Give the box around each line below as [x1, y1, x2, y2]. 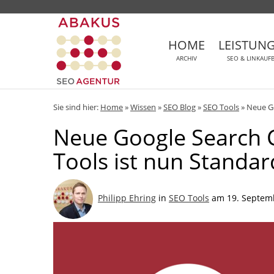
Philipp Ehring [98, 192, 156, 204]
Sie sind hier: [53, 102, 100, 113]
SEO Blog [163, 102, 196, 113]
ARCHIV [176, 54, 197, 62]
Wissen [130, 102, 156, 113]
